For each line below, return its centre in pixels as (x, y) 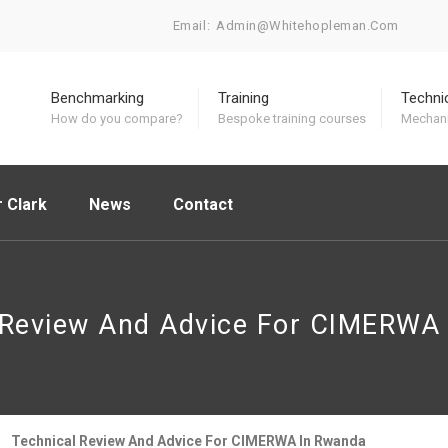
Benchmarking (97, 98)
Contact (203, 204)
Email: (191, 25)
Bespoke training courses (292, 118)
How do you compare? (117, 118)
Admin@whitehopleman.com (307, 25)
